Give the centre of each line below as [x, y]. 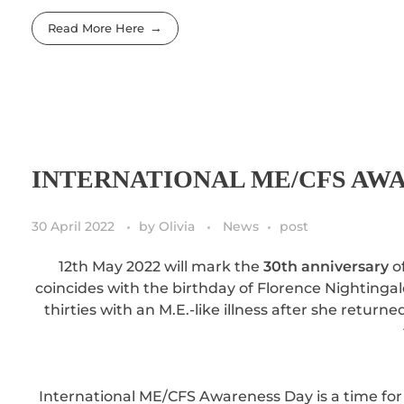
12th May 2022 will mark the [161, 266]
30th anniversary [326, 266]
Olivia [179, 226]
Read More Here [96, 28]
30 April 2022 [73, 226]
